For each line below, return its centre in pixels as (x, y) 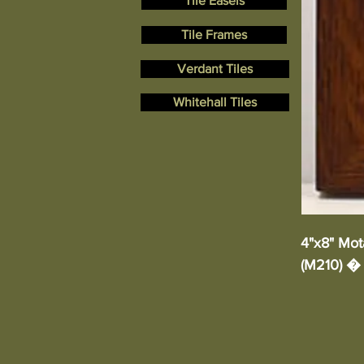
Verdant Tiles (215, 68)
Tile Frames (214, 34)
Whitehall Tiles (215, 102)
